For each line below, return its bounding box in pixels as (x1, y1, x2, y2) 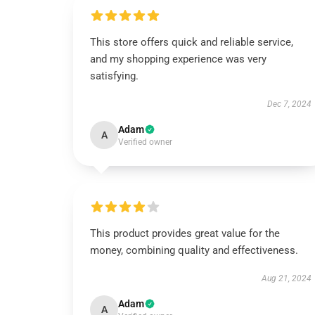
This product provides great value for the (90, 227, 280, 240)
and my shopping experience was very (90, 53, 266, 65)
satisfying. (90, 70, 139, 82)
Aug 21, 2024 (261, 274, 311, 283)
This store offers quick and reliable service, (90, 36, 293, 49)
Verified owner (118, 137, 172, 147)
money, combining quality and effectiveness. (90, 244, 298, 257)
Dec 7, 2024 (266, 99, 311, 109)
